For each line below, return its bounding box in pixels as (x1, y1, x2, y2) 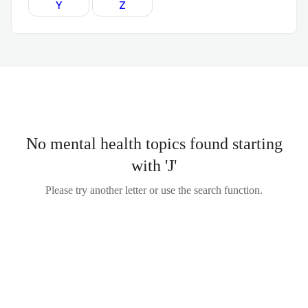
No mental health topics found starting (25, 134, 283, 153)
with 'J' (131, 156, 177, 175)
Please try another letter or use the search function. (45, 184, 263, 197)
